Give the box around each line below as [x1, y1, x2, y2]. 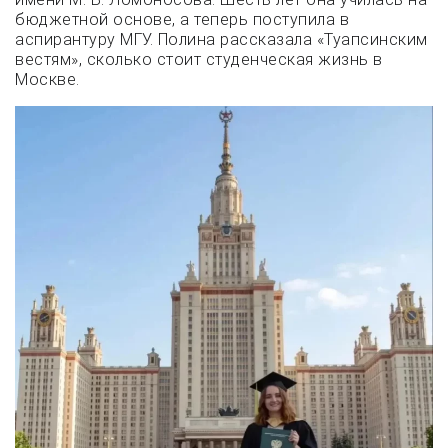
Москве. [15, 69, 80, 89]
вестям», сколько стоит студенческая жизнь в [15, 49, 383, 69]
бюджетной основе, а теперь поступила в [15, 9, 349, 29]
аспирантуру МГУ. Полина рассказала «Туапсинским [15, 29, 428, 49]
